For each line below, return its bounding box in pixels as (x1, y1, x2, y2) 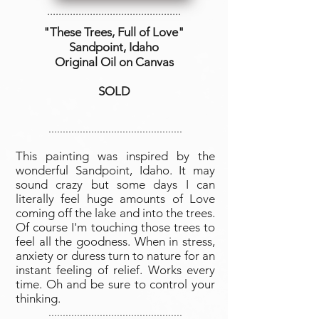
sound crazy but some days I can (16, 177, 215, 192)
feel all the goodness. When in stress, (16, 234, 215, 249)
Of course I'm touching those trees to (16, 220, 215, 234)
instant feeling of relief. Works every (16, 263, 215, 277)
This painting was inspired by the (16, 149, 215, 163)
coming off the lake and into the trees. (16, 206, 215, 220)
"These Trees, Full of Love (43, 25, 178, 39)
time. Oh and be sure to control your (16, 277, 215, 291)
